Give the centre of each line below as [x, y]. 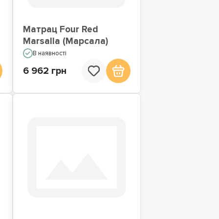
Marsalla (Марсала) [65, 41]
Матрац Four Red [60, 29]
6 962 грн [44, 71]
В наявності [49, 53]
